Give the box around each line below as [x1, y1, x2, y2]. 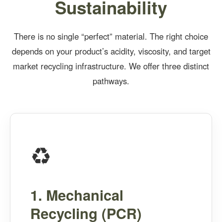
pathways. [93, 75, 129, 87]
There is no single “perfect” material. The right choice [14, 30, 208, 42]
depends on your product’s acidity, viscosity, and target [11, 45, 211, 57]
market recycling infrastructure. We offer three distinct [13, 60, 209, 72]
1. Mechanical [30, 184, 123, 205]
